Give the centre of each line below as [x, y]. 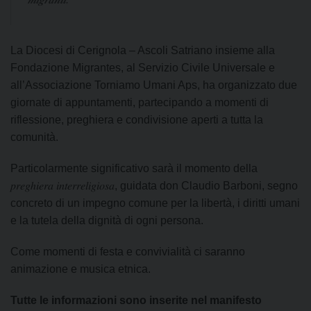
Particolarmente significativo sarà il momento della [134, 169]
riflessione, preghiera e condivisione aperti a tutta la [137, 120]
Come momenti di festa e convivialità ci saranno [128, 252]
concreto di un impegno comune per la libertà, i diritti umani [155, 203]
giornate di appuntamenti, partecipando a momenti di [140, 103]
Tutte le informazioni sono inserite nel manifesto [136, 301]
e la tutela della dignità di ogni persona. [107, 221]
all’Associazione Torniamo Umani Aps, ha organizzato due [154, 85]
